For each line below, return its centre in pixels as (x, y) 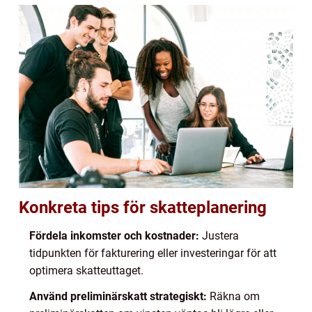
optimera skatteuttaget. (86, 270)
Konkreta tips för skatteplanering (143, 207)
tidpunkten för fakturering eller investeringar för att (153, 253)
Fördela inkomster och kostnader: (114, 235)
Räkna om (233, 296)
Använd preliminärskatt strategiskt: (118, 296)
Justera (219, 235)
